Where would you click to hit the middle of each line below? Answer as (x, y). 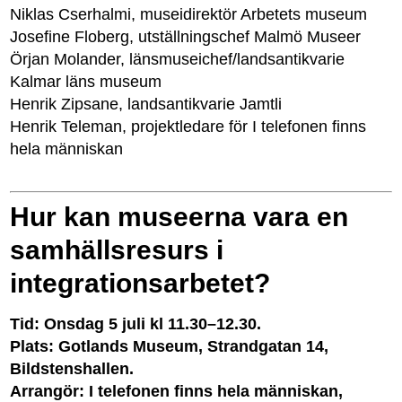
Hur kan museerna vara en (179, 216)
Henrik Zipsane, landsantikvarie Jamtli (146, 105)
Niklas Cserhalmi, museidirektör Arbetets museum (189, 15)
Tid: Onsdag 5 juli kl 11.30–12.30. (136, 323)
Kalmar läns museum (86, 82)
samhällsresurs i (117, 249)
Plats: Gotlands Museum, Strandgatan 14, (170, 346)
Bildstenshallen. (72, 368)
